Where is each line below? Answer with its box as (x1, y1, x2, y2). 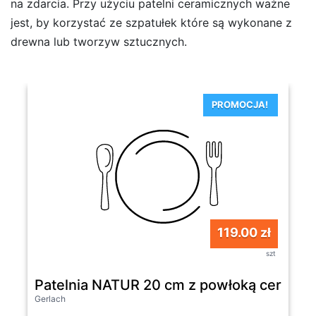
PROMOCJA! (212, 98, 268, 110)
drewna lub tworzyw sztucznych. (11, 34, 187, 49)
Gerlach (35, 293, 66, 304)
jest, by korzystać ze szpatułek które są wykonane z (11, 15, 292, 30)
